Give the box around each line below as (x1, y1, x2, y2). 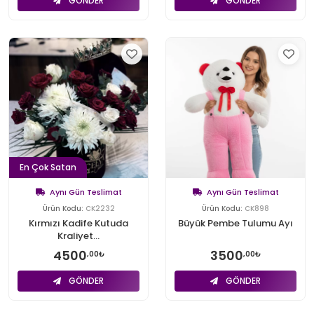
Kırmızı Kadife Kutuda (29, 216, 128, 230)
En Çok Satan (20, 161, 76, 173)
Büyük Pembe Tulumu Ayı (178, 216, 293, 230)
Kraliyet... (57, 228, 100, 243)
